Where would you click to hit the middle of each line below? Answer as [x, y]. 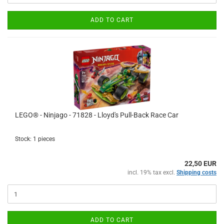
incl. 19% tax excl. [152, 172]
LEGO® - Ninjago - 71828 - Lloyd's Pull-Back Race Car [97, 115]
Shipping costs [196, 172]
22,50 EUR [200, 163]
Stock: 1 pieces [35, 139]
